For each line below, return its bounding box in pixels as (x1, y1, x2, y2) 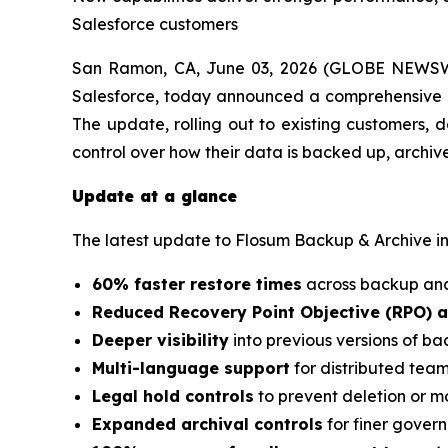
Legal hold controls (92, 385, 254, 406)
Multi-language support (92, 357, 290, 378)
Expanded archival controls (92, 413, 323, 434)
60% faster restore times (92, 273, 302, 294)
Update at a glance (72, 185, 237, 206)
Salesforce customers (72, 13, 238, 34)
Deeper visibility (92, 329, 229, 350)
